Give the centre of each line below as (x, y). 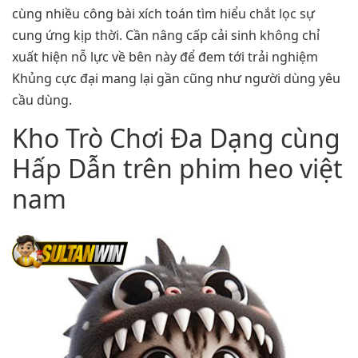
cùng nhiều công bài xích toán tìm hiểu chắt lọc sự (163, 14)
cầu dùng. (42, 100)
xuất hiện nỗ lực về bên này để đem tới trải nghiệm (165, 57)
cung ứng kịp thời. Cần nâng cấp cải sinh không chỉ (166, 36)
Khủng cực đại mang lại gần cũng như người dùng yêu (176, 79)
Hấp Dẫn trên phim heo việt (177, 168)
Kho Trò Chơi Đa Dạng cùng (176, 137)
